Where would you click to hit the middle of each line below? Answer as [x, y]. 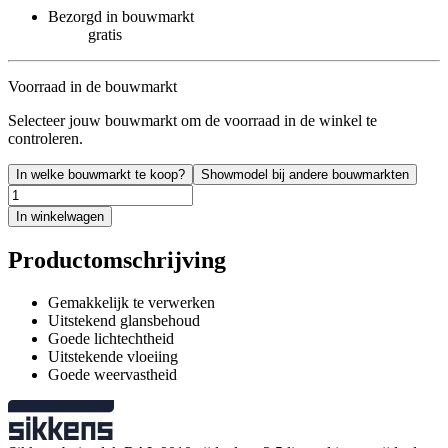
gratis [105, 35]
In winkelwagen [60, 217]
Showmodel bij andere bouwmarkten [305, 175]
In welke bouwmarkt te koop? [100, 175]
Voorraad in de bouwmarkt [92, 87]
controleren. [45, 139]
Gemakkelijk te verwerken [131, 303]
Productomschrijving [117, 260]
